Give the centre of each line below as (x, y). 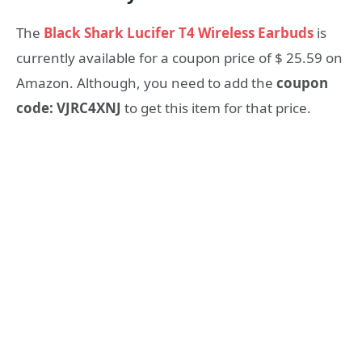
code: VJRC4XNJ (69, 107)
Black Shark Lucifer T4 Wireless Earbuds (179, 32)
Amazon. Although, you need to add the (146, 82)
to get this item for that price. (216, 107)
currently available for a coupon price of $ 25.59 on (179, 57)
